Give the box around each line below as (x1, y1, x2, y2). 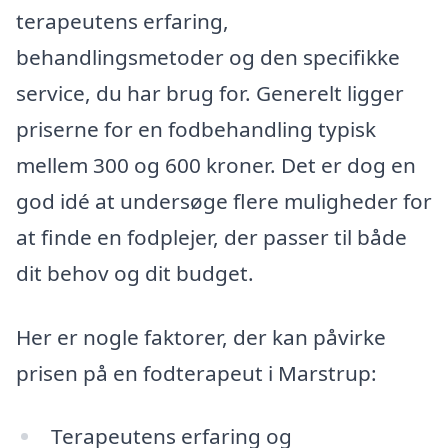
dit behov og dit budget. (16, 258, 254, 287)
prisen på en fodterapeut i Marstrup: (16, 358, 377, 387)
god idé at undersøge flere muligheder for (16, 186, 432, 215)
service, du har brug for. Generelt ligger (16, 78, 404, 107)
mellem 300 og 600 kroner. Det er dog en (16, 150, 416, 179)
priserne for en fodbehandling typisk (16, 114, 376, 143)
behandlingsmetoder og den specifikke (16, 42, 400, 71)
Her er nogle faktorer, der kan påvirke (16, 322, 386, 351)
